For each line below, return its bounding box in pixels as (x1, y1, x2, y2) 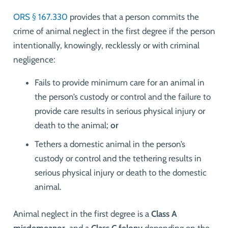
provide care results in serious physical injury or (35, 106, 205, 117)
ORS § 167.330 (13, 12, 68, 22)
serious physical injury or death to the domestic (35, 167, 207, 178)
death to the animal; (35, 120, 110, 131)
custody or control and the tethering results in (35, 153, 202, 163)
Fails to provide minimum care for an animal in (35, 77, 205, 88)
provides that (67, 12, 117, 22)
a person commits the (119, 12, 199, 22)
